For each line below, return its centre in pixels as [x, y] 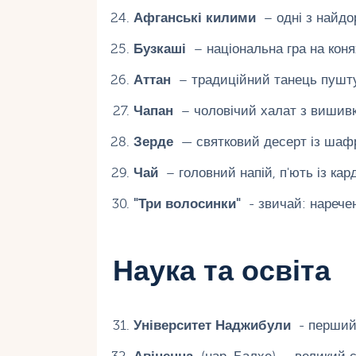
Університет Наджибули [212, 326]
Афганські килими [194, 17]
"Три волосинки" [187, 203]
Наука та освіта [222, 271]
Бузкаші [159, 48]
